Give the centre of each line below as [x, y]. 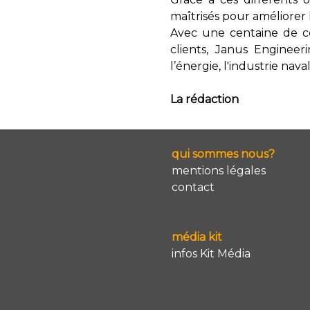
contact [193, 187]
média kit [197, 237]
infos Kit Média [211, 253]
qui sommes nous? [223, 154]
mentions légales [219, 170]
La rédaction [204, 99]
